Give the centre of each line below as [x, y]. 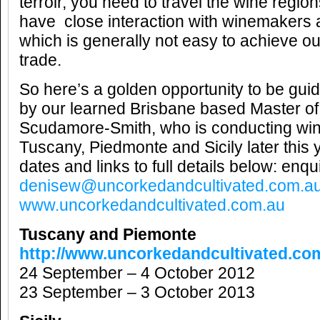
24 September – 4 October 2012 [137, 273]
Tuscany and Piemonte [108, 235]
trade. [40, 60]
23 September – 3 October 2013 [137, 292]
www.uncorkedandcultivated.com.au [152, 205]
